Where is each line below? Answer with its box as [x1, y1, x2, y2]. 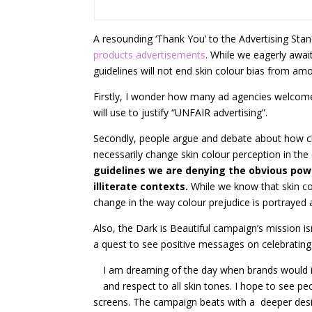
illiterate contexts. [93, 180, 192, 193]
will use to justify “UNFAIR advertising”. [93, 106, 268, 119]
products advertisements [93, 48, 206, 61]
